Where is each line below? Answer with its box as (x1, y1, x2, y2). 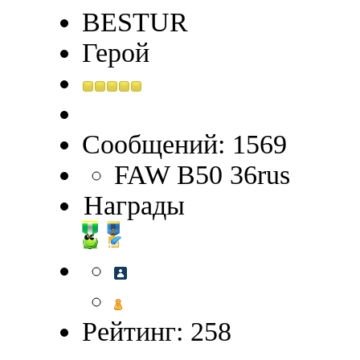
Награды (84, 190, 186, 221)
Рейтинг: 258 (82, 317, 232, 347)
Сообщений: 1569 (82, 129, 288, 160)
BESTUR (82, 7, 189, 38)
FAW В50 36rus (114, 160, 291, 190)
